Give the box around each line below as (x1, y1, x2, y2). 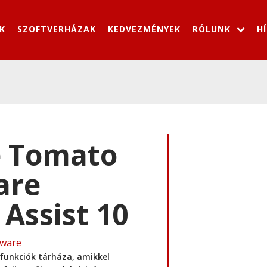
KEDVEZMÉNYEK (108, 23, 181, 35)
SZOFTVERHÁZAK (17, 23, 96, 35)
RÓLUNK (193, 23, 231, 35)
